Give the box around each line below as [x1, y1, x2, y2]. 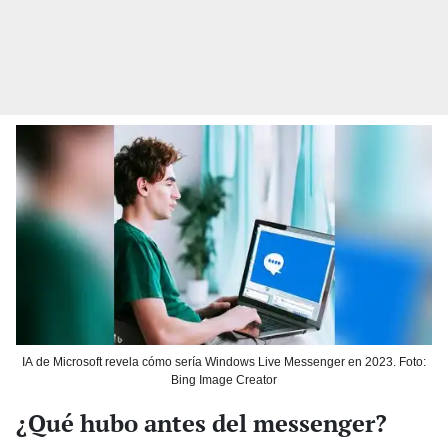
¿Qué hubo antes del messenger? [16, 407, 387, 440]
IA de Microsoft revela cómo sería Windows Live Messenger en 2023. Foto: [22, 355, 426, 370]
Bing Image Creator [171, 373, 277, 388]
